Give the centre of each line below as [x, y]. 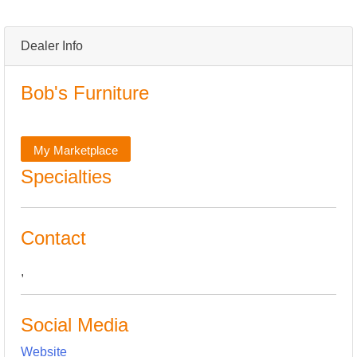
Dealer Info [52, 46]
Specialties [66, 177]
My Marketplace [76, 150]
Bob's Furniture [85, 93]
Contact [53, 238]
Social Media [75, 325]
